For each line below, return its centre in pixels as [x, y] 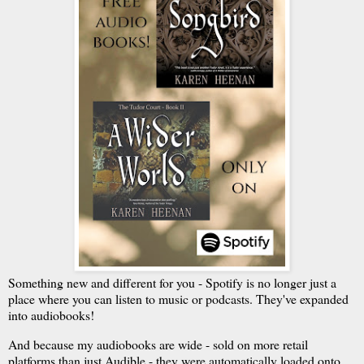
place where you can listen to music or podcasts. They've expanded [178, 298]
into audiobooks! [51, 314]
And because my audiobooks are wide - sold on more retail [158, 344]
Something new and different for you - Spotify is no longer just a [172, 282]
